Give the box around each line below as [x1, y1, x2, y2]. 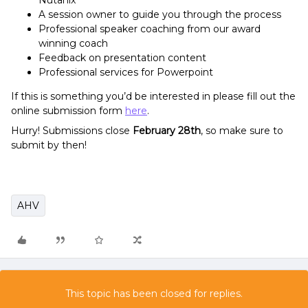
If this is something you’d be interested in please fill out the [11, 90, 296, 103]
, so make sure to [201, 124, 283, 137]
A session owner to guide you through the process [38, 8, 281, 21]
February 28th [133, 124, 201, 137]
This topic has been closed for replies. [65, 287, 243, 300]
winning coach [38, 37, 108, 50]
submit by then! [11, 139, 87, 152]
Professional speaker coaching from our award [38, 23, 261, 36]
